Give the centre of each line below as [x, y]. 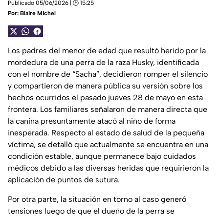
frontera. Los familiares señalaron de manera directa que [108, 109]
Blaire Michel [38, 13]
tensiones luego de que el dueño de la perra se [91, 211]
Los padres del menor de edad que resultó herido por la [107, 51]
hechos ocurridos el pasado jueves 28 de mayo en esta [105, 98]
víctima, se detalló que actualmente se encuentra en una [108, 145]
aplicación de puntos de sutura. [64, 180]
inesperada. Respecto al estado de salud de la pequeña [106, 133]
